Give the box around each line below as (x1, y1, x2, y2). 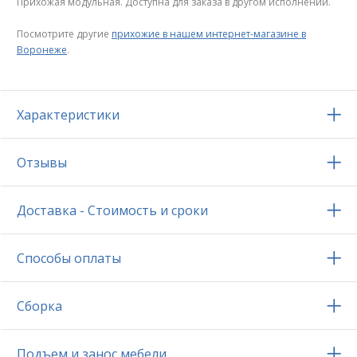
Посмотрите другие (17, 27, 112, 41)
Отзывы (17, 154, 67, 172)
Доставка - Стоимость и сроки (17, 202, 208, 220)
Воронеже (17, 43, 67, 57)
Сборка (17, 297, 62, 316)
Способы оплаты (17, 249, 121, 268)
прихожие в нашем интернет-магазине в (112, 27, 306, 41)
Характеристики (17, 106, 120, 124)
